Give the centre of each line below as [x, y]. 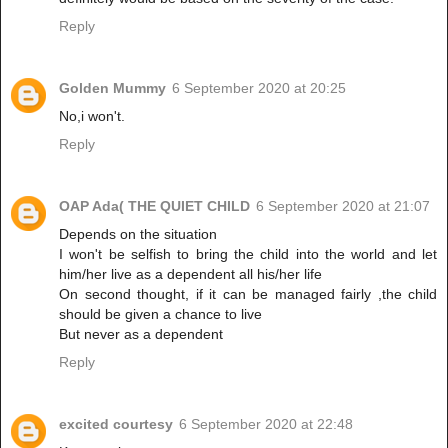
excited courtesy [116, 423]
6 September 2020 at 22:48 [266, 423]
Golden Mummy [112, 87]
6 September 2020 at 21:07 [343, 205]
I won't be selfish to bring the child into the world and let [248, 253]
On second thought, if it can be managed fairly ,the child [248, 293]
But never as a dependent [141, 333]
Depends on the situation [138, 233]
